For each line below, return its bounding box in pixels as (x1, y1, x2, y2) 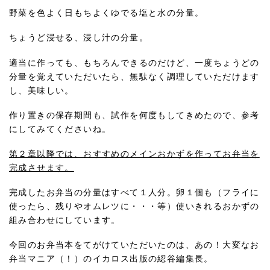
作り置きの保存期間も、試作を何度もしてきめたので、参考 (9, 110, 260, 120)
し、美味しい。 (9, 86, 74, 95)
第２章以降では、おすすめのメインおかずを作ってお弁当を (9, 149, 260, 159)
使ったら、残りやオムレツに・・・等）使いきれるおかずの (9, 202, 260, 212)
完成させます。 (9, 163, 74, 172)
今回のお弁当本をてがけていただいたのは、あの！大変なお (9, 240, 260, 250)
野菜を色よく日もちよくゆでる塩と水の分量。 (9, 8, 204, 18)
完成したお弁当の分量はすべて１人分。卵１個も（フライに (9, 188, 260, 198)
